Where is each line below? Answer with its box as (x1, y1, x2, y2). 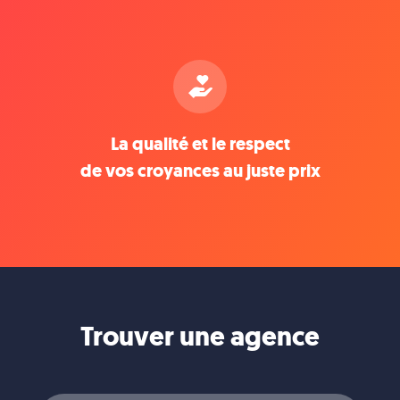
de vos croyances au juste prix (79, 158, 321, 183)
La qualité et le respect (110, 131, 290, 156)
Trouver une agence (80, 317, 320, 354)
